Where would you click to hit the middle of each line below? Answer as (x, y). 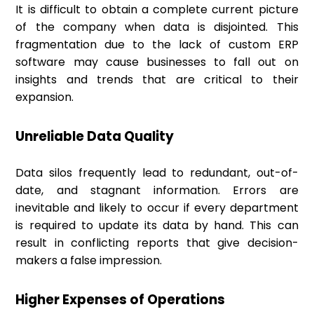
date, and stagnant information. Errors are (157, 191)
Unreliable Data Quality (95, 137)
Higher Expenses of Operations (121, 300)
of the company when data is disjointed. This (157, 27)
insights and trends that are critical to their (157, 80)
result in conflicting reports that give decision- (157, 243)
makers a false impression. (89, 261)
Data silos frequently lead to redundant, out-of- (157, 173)
